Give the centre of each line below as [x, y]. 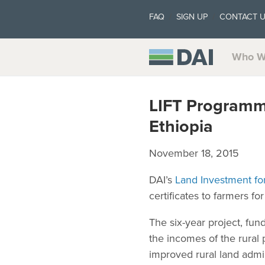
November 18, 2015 [194, 153]
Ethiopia [181, 127]
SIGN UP [192, 17]
